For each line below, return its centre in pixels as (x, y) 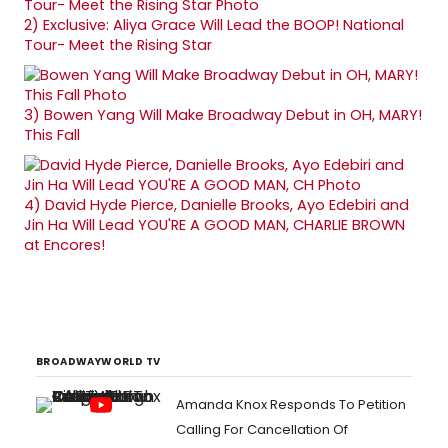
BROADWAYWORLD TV (98, 361)
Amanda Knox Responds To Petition (291, 404)
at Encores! (64, 245)
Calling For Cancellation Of (262, 429)
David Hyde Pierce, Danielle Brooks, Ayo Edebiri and (227, 205)
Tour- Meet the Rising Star (118, 45)
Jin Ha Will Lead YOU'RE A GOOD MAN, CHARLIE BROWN (214, 225)
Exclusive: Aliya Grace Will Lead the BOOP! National (223, 25)
